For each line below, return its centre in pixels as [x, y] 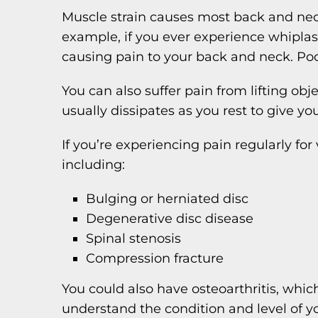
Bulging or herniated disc [168, 198]
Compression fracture [155, 258]
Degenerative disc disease [170, 218]
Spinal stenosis [134, 238]
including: [93, 164]
